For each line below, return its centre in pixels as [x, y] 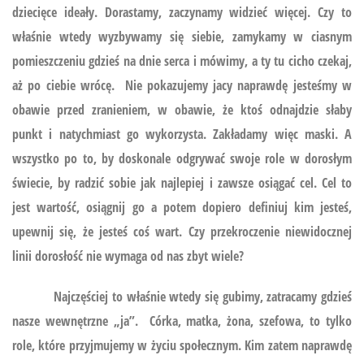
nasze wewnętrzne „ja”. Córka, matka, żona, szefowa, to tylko [182, 321]
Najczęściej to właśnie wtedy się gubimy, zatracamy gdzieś [182, 296]
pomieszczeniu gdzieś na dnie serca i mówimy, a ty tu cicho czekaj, [182, 61]
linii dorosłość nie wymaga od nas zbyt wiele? [128, 256]
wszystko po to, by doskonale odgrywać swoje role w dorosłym [182, 158]
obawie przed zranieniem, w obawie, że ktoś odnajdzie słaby [182, 109]
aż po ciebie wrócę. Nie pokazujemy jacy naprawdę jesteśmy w [182, 85]
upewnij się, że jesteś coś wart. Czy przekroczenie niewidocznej [182, 231]
